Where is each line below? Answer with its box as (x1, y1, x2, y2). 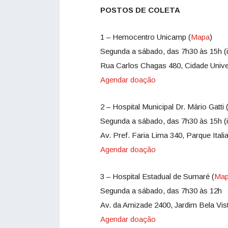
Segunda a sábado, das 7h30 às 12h (100, 186, 222, 195)
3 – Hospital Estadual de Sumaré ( (100, 172, 214, 181)
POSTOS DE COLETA (100, 6, 180, 15)
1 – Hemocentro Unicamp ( (100, 33, 191, 42)
